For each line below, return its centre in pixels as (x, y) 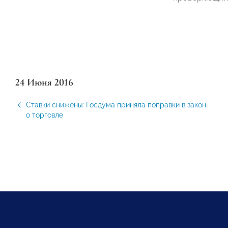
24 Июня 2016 (44, 82)
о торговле (45, 115)
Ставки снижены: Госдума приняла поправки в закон (116, 105)
